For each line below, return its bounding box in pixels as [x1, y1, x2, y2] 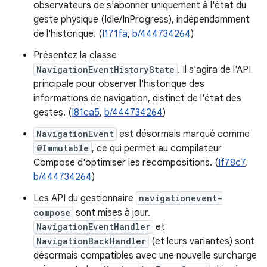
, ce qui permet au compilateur [92, 142, 222, 154]
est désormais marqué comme [117, 128, 250, 140]
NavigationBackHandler [36, 235, 146, 247]
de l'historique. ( [33, 28, 102, 40]
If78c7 [218, 157, 245, 169]
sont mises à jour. [73, 207, 150, 219]
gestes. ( [33, 107, 72, 119]
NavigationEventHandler [36, 221, 150, 232]
